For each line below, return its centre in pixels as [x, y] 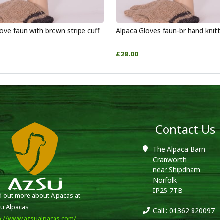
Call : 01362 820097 [183, 210]
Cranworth [169, 159]
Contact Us [185, 129]
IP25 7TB [167, 190]
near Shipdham [176, 170]
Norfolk [165, 180]
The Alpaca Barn [179, 149]
